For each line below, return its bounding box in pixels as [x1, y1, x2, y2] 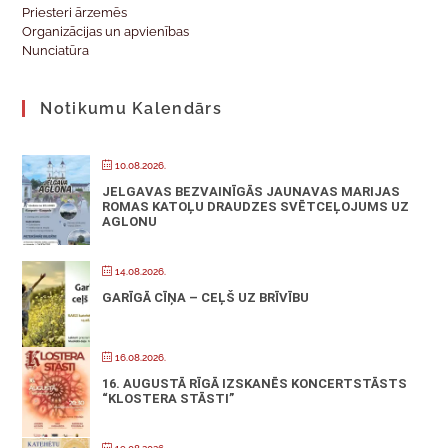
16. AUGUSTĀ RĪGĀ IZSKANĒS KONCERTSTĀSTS [102, 375, 408, 391]
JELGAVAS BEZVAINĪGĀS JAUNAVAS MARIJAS [102, 183, 401, 199]
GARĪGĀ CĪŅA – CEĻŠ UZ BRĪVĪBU [102, 289, 310, 305]
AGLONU [102, 213, 158, 229]
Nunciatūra [22, 42, 90, 58]
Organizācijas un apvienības [22, 23, 190, 39]
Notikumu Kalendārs [40, 98, 222, 118]
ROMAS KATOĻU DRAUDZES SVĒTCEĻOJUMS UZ [102, 198, 410, 214]
